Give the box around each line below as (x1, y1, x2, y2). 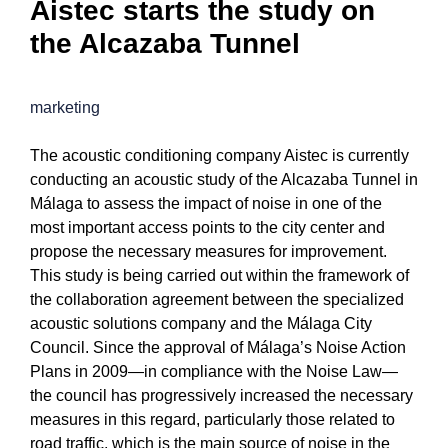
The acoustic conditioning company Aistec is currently (30, 147, 409, 165)
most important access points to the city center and (30, 219, 385, 237)
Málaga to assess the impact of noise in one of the (30, 195, 382, 213)
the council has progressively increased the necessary (30, 387, 413, 405)
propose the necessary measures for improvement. (30, 243, 387, 261)
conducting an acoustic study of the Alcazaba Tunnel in (30, 171, 418, 189)
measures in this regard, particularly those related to (30, 411, 395, 429)
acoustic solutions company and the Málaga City (30, 315, 372, 333)
